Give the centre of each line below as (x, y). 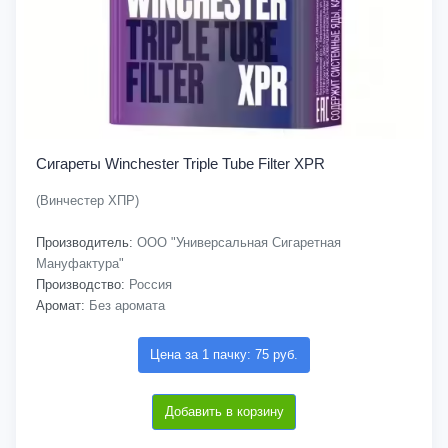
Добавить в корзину (224, 411)
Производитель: (84, 242)
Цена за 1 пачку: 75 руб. (224, 354)
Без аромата (125, 305)
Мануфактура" (80, 263)
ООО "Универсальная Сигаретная (237, 242)
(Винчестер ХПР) (87, 200)
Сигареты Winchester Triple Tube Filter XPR (180, 163)
